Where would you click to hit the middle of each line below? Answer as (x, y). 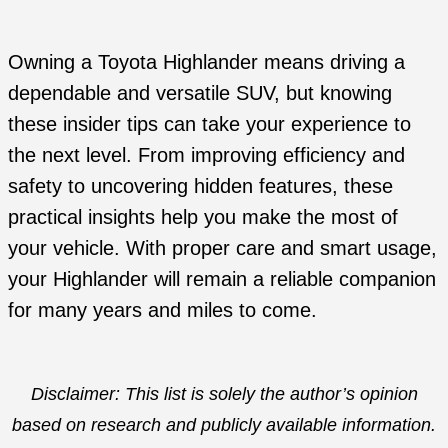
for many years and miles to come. (162, 309)
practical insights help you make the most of (203, 216)
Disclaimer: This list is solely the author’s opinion (224, 394)
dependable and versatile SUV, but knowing (200, 92)
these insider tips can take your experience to (209, 123)
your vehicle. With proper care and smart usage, (222, 247)
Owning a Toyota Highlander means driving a (206, 61)
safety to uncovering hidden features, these (200, 185)
